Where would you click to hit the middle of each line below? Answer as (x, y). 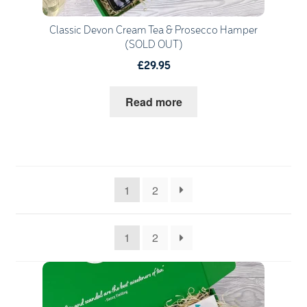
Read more (153, 101)
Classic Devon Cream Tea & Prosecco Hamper (153, 31)
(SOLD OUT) (153, 45)
